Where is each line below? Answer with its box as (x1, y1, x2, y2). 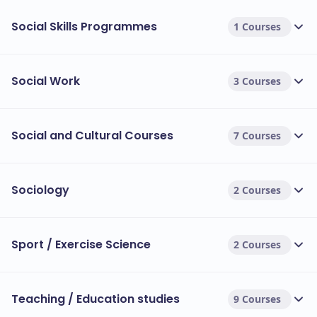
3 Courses (234, 74, 281, 88)
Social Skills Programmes (11, 18, 157, 35)
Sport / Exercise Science (11, 236, 151, 253)
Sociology (11, 182, 69, 198)
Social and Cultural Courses (11, 127, 173, 144)
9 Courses (234, 292, 281, 306)
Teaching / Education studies (11, 291, 180, 307)
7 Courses (234, 129, 281, 142)
